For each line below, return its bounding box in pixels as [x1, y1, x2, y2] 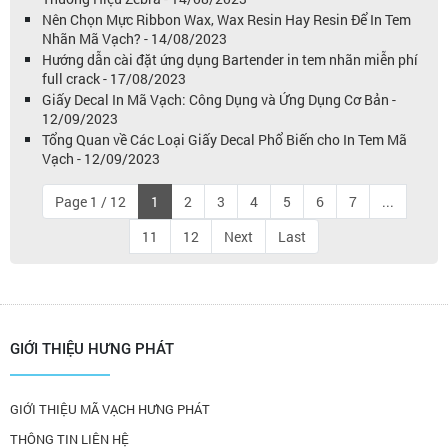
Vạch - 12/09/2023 [42, 149, 160, 168]
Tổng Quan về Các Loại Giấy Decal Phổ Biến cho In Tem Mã [42, 130, 407, 149]
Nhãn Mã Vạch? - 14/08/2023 [42, 29, 227, 48]
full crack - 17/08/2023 [42, 69, 186, 88]
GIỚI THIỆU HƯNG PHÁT [10, 340, 174, 358]
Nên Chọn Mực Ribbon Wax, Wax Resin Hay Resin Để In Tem [42, 10, 411, 29]
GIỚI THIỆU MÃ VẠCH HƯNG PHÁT [10, 400, 210, 418]
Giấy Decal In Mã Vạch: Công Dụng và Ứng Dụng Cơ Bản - [42, 90, 396, 109]
